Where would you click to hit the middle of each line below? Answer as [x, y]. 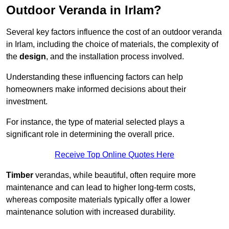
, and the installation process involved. [115, 57]
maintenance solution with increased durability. [91, 212]
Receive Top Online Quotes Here [114, 155]
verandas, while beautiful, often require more [114, 175]
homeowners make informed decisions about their [96, 89]
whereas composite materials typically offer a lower [98, 200]
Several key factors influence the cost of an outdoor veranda [114, 32]
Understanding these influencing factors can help [95, 77]
